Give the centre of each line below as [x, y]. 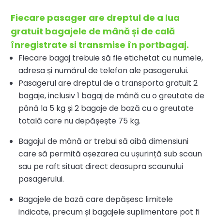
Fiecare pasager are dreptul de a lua [95, 17]
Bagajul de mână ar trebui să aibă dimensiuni [104, 141]
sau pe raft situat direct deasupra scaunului [101, 166]
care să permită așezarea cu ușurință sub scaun [110, 154]
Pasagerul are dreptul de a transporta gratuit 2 [108, 83]
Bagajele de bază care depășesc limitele [96, 199]
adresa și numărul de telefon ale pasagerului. [104, 70]
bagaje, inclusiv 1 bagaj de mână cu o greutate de [112, 95]
